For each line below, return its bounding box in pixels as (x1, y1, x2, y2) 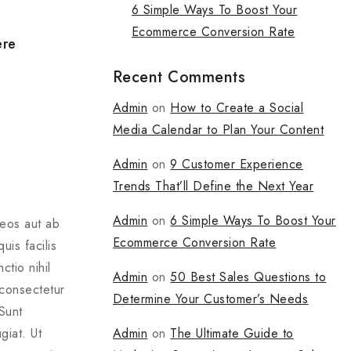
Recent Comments (112, 65, 246, 89)
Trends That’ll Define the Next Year (112, 176, 314, 195)
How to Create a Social (170, 98, 304, 117)
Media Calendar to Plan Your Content (112, 120, 324, 139)
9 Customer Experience (170, 154, 303, 173)
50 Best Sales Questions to (170, 267, 327, 286)
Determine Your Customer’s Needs (112, 289, 309, 308)
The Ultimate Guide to (170, 324, 294, 342)
